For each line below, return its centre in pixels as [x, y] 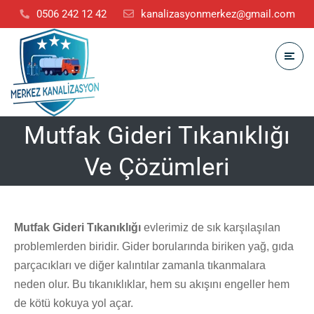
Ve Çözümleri [157, 167]
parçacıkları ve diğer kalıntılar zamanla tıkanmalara [140, 265]
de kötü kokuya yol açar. [74, 303]
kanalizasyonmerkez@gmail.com [218, 14]
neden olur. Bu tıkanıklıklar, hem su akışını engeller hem [152, 284]
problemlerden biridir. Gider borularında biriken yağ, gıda [154, 246]
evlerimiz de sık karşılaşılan [211, 227]
